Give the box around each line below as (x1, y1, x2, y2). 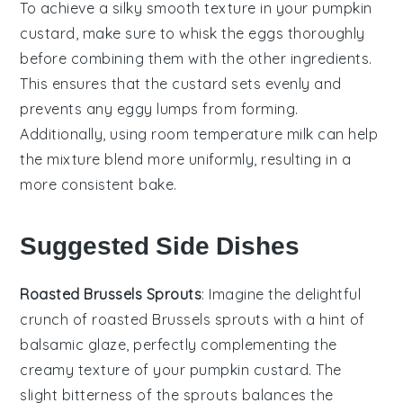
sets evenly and (227, 74, 342, 93)
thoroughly (283, 23, 365, 42)
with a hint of (269, 309, 365, 328)
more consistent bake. (20, 175, 177, 193)
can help (313, 124, 379, 143)
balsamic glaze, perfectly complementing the (20, 335, 337, 354)
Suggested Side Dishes (20, 230, 300, 261)
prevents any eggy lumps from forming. (20, 99, 299, 118)
